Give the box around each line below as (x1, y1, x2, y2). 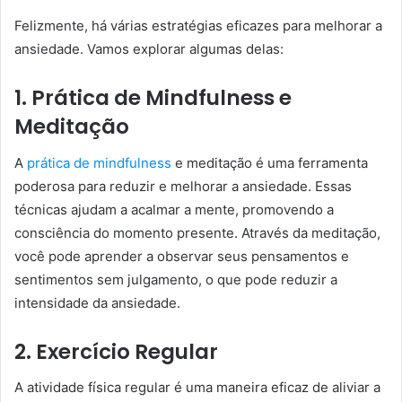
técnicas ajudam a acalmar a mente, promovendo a (14, 200, 334, 218)
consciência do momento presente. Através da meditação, (14, 223, 380, 241)
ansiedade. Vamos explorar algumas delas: (14, 40, 284, 57)
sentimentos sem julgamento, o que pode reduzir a (14, 270, 337, 288)
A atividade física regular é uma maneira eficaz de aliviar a (14, 379, 380, 396)
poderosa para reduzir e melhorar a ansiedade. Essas (14, 177, 352, 195)
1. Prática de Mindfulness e (14, 83, 292, 112)
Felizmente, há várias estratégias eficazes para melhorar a (14, 17, 382, 34)
